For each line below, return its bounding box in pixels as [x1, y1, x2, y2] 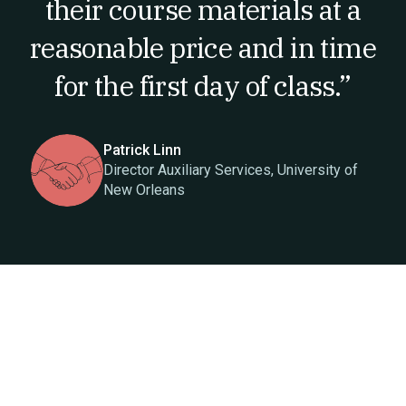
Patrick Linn [103, 141, 181, 159]
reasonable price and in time [29, 30, 377, 65]
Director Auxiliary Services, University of [103, 161, 358, 179]
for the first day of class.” [54, 68, 352, 103]
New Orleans [103, 181, 185, 198]
